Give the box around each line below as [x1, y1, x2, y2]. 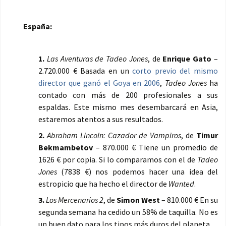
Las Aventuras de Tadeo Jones [46, 53, 148, 64]
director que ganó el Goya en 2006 [38, 78, 160, 88]
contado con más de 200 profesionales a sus [38, 90, 218, 100]
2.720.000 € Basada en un [38, 66, 133, 76]
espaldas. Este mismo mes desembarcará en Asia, [38, 102, 218, 112]
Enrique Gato [162, 53, 212, 64]
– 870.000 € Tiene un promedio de [93, 142, 218, 153]
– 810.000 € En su [160, 195, 218, 205]
